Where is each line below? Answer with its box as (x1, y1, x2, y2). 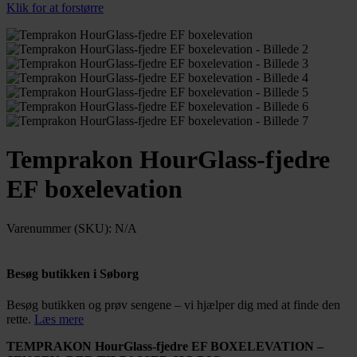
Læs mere (34, 312, 84, 327)
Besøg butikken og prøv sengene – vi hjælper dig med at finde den (6, 298, 340, 312)
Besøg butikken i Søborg (6, 267, 139, 281)
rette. (6, 312, 34, 327)
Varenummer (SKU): (6, 221, 115, 235)
